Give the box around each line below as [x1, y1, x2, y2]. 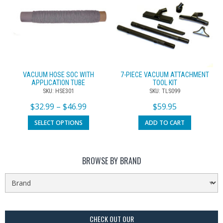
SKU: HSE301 [42, 88, 74, 95]
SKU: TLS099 [149, 88, 180, 95]
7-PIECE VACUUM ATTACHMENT [120, 71, 209, 79]
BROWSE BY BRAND [82, 154, 141, 167]
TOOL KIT [152, 79, 177, 87]
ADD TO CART [145, 118, 185, 127]
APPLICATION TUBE [31, 79, 85, 87]
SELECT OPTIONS [34, 118, 83, 127]
